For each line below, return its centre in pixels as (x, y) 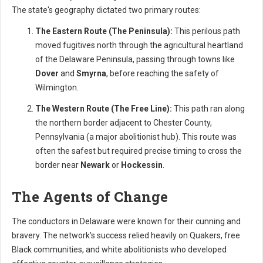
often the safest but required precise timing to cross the (139, 151)
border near (58, 165)
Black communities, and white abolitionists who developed (119, 249)
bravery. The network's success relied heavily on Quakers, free (126, 235)
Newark (95, 165)
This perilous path (206, 31)
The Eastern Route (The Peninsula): (104, 31)
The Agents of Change (90, 196)
